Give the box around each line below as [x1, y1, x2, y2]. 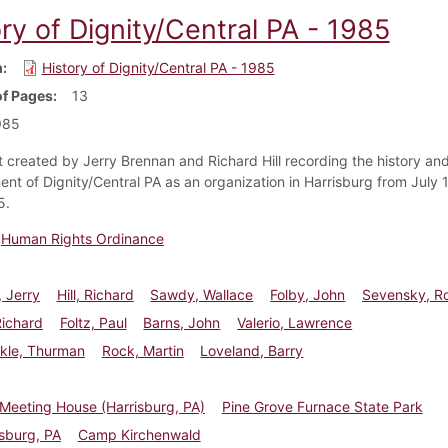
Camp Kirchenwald [77, 425, 201, 443]
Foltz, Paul [59, 313, 127, 331]
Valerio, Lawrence [237, 313, 353, 331]
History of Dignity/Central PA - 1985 [41, 58, 275, 76]
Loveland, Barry [200, 341, 304, 359]
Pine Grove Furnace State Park [221, 397, 423, 415]
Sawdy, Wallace [150, 285, 254, 303]
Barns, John [143, 313, 221, 331]
